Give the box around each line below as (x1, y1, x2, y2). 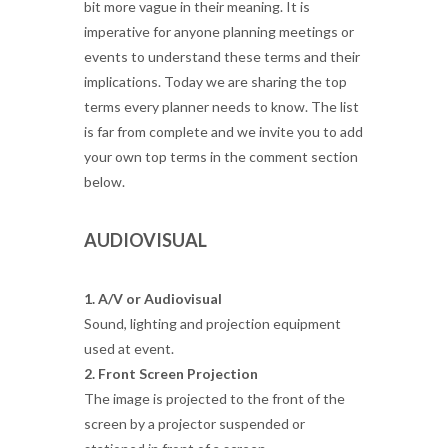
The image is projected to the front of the (84, 390, 345, 407)
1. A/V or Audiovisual (84, 290, 222, 307)
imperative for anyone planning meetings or (84, 23, 354, 40)
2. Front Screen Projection (84, 365, 258, 382)
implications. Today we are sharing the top (84, 73, 347, 90)
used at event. (84, 340, 174, 357)
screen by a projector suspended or (84, 415, 305, 432)
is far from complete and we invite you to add (84, 123, 363, 140)
